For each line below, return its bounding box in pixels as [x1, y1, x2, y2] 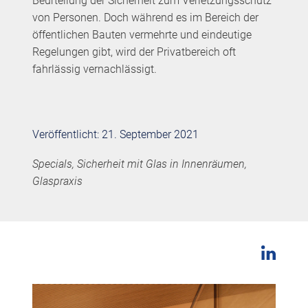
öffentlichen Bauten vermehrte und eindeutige [32, 28, 252, 42]
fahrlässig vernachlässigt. [32, 63, 157, 76]
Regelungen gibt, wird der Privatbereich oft [32, 45, 236, 59]
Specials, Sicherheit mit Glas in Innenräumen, [32, 157, 247, 170]
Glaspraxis [32, 174, 82, 188]
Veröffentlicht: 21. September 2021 [32, 128, 199, 142]
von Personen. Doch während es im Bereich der [32, 11, 258, 25]
